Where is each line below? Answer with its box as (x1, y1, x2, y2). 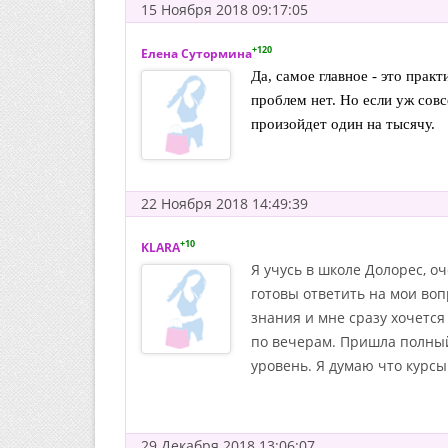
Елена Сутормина (141, 45, 252, 62)
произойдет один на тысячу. (251, 116, 435, 132)
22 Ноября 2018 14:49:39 (141, 194, 308, 213)
